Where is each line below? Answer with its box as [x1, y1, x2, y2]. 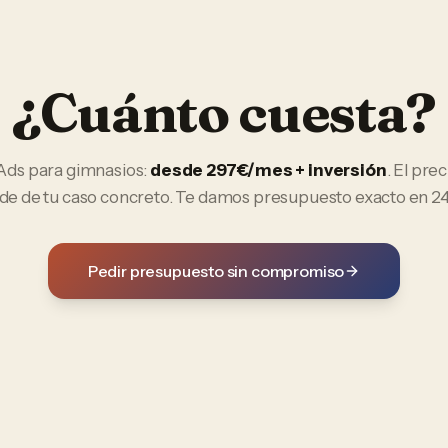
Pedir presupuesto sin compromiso [87, 261, 345, 281]
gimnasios [65, 160, 144, 180]
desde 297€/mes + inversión [150, 160, 387, 180]
